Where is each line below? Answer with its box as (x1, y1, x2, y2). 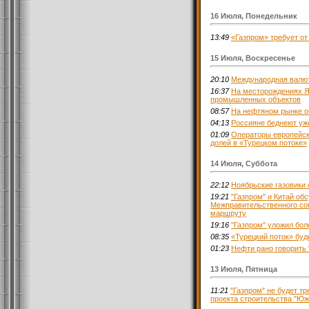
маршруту (210, 208, 246, 217)
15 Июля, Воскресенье (210, 53, 295, 62)
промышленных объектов (210, 94, 301, 103)
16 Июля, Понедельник (210, 11, 297, 20)
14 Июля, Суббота (210, 159, 277, 168)
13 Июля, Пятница (210, 264, 277, 273)
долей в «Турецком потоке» (210, 138, 307, 147)
